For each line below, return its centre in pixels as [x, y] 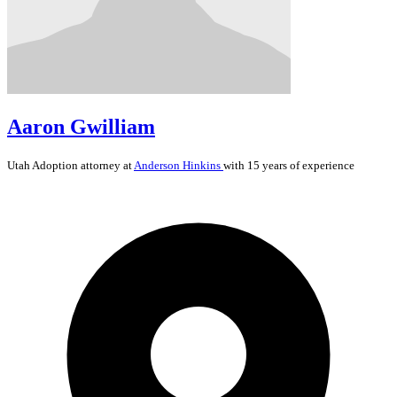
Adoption [55, 165]
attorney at [106, 165]
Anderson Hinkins [179, 165]
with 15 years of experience [289, 165]
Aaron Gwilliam [81, 126]
